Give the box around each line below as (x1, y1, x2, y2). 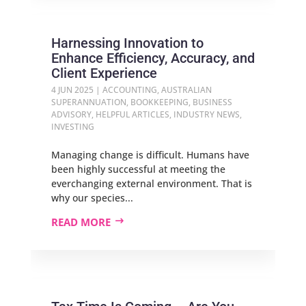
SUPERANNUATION (51, 96, 126, 108)
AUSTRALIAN (161, 84, 212, 96)
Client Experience (51, 65, 157, 81)
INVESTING (51, 121, 94, 133)
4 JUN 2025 (51, 84, 94, 96)
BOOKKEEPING (130, 96, 189, 108)
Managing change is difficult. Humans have (51, 148, 249, 161)
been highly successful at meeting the (51, 163, 225, 176)
